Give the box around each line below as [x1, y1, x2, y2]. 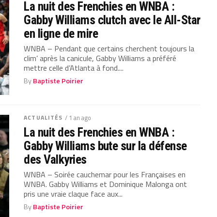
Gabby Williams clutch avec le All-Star [24, 12, 201, 27]
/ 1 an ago [65, 112, 92, 123]
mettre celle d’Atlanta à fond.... [24, 62, 124, 74]
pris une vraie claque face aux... [24, 187, 123, 200]
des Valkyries [24, 152, 87, 167]
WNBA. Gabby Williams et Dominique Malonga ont [24, 178, 187, 190]
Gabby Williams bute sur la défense [24, 138, 187, 153]
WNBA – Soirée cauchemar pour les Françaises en [24, 168, 186, 180]
